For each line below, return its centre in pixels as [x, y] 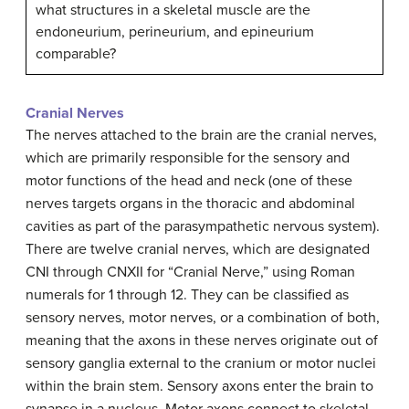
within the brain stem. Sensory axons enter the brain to [199, 386]
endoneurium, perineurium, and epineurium [175, 31]
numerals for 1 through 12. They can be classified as [187, 294]
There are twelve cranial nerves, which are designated [198, 249]
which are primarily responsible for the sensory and [188, 157]
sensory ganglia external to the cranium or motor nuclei [201, 363]
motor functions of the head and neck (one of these [189, 180]
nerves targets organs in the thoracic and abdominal [190, 203]
